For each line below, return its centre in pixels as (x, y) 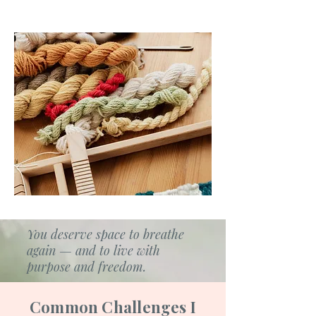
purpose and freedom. (86, 267)
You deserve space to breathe (105, 234)
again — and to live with (93, 250)
